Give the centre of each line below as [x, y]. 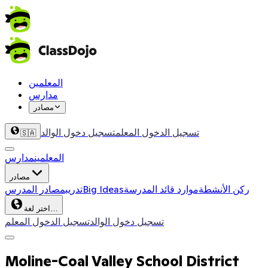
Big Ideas [103, 189]
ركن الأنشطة [224, 189]
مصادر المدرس [35, 189]
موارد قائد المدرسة [161, 189]
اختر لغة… [54, 208]
